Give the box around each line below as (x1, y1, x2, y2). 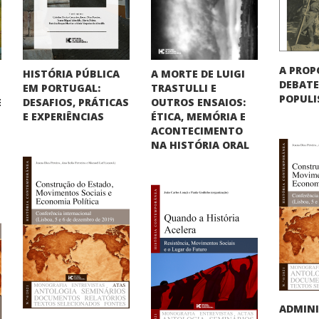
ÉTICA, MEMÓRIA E (151, 109, 246, 123)
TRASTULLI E (151, 80, 217, 95)
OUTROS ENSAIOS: (151, 95, 246, 109)
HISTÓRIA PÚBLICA (23, 66, 120, 80)
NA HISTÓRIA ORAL (151, 137, 250, 152)
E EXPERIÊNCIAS (23, 109, 105, 123)
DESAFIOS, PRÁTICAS (23, 95, 130, 109)
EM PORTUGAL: (23, 80, 101, 95)
